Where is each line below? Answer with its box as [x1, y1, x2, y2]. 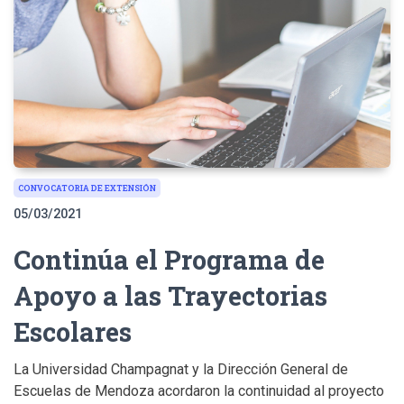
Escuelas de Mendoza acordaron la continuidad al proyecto [14, 381, 384, 399]
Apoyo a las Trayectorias [14, 277, 327, 313]
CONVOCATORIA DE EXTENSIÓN [18, 182, 156, 193]
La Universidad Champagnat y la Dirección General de [14, 360, 348, 378]
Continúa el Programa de [14, 241, 325, 277]
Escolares [14, 313, 132, 349]
